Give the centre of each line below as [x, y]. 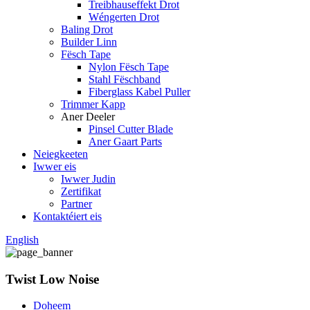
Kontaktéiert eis [67, 216]
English [22, 240]
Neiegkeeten [61, 154]
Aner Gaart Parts [125, 142]
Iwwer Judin [88, 179]
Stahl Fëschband [125, 79]
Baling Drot [87, 29]
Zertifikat [81, 191]
